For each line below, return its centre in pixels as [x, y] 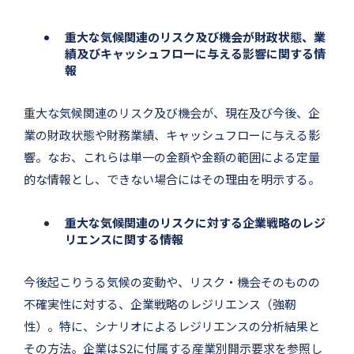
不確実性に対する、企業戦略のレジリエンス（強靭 [160, 303]
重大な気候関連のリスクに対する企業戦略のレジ [195, 222]
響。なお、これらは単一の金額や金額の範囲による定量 [172, 156]
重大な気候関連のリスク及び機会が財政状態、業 [195, 36]
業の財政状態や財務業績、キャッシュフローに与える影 [172, 134]
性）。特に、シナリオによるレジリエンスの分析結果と [172, 326]
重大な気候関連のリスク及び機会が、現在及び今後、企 [172, 112]
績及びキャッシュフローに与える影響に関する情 [195, 53]
